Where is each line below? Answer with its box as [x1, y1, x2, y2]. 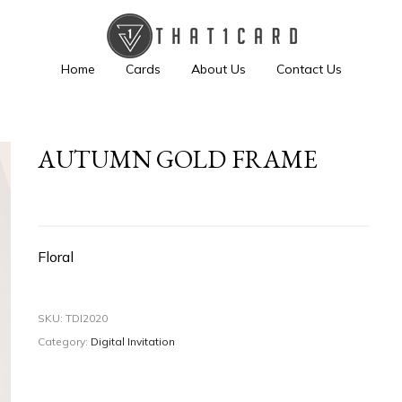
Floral [38, 248, 74, 266]
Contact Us [275, 61, 342, 77]
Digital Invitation [91, 335, 175, 348]
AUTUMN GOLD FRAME [38, 143, 318, 175]
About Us [190, 61, 246, 77]
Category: [38, 335, 91, 348]
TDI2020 [66, 311, 108, 325]
